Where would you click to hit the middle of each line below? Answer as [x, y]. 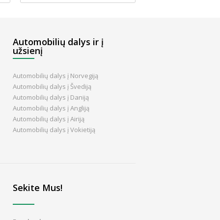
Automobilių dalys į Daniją [51, 97]
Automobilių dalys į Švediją [52, 86]
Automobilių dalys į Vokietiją [54, 130]
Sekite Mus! [38, 188]
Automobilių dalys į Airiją [49, 119]
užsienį [28, 51]
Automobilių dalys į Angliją [51, 108]
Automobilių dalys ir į [58, 42]
